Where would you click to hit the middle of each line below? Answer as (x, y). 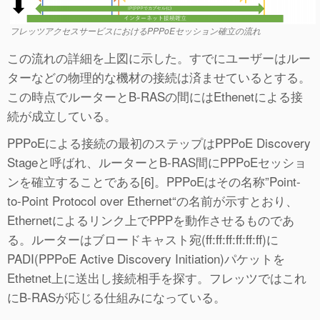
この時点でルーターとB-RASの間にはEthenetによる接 (155, 96)
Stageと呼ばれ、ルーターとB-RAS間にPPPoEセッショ (157, 162)
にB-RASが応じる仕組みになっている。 (116, 297)
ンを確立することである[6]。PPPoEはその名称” (138, 181)
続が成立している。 (62, 116)
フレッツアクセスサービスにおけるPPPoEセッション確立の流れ (135, 31)
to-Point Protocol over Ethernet (90, 201)
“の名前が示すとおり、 (235, 201)
